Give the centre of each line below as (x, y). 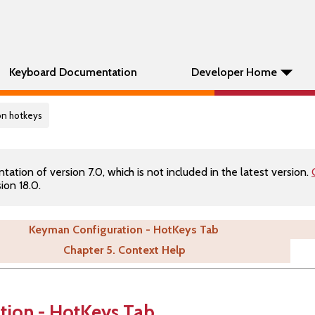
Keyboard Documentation (73, 72)
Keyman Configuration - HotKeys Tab (124, 230)
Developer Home (234, 72)
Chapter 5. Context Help (124, 250)
